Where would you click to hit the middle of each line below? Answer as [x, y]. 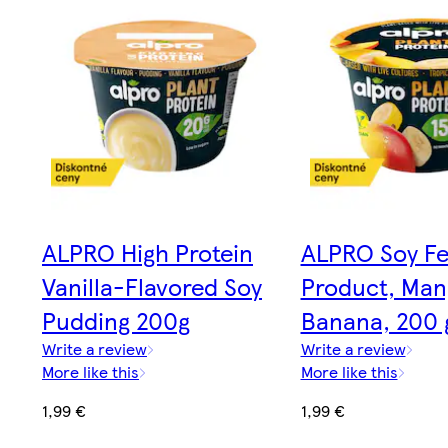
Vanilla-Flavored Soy [152, 285]
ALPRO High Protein [147, 251]
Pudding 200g [116, 319]
